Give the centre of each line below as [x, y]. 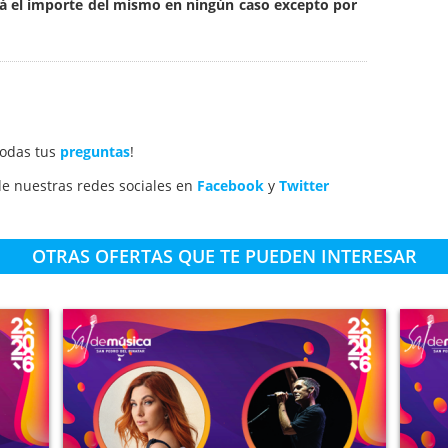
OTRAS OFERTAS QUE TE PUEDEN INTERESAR [224, 256]
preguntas [95, 152]
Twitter [304, 186]
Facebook [230, 186]
